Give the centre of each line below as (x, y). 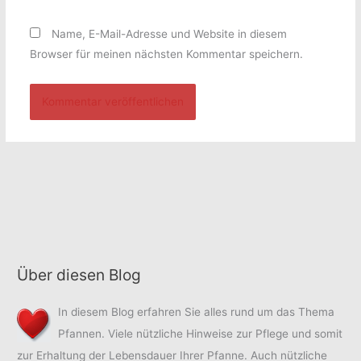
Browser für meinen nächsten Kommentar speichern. (166, 54)
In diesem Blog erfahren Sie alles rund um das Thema (197, 312)
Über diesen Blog (79, 274)
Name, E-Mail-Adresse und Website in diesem (169, 34)
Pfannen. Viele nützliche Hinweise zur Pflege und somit (201, 334)
